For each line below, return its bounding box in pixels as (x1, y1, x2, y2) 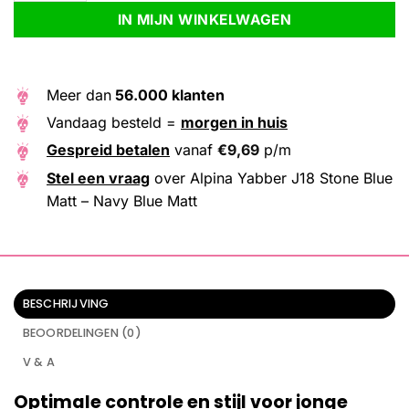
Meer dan (47, 86, 111, 104)
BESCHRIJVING (22, 296, 110, 312)
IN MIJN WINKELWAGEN (117, 11, 292, 29)
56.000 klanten (111, 86, 225, 104)
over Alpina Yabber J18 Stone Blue (150, 168, 393, 187)
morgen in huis (181, 113, 288, 132)
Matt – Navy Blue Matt (47, 191, 197, 210)
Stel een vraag (47, 168, 150, 187)
